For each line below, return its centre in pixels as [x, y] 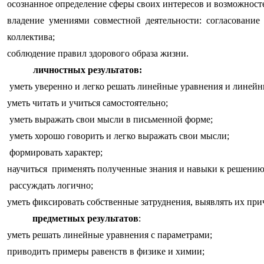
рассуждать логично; [50, 186]
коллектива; [31, 37]
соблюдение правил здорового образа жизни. [98, 54]
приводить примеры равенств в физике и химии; [105, 252]
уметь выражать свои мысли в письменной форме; [110, 120]
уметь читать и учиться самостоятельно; [87, 103]
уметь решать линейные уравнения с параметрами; [109, 235]
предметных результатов [86, 219]
